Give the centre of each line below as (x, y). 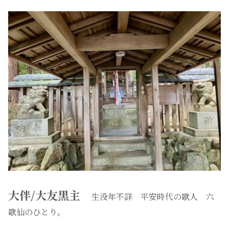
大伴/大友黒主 (50, 195)
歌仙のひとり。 (37, 212)
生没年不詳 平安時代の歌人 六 (153, 197)
